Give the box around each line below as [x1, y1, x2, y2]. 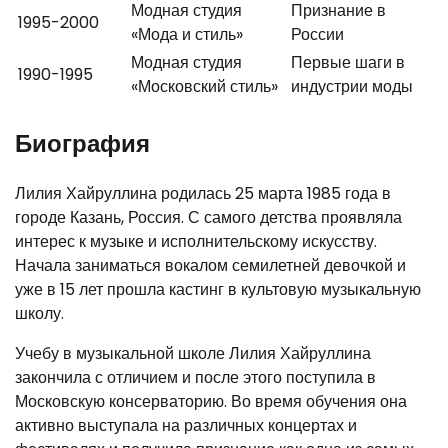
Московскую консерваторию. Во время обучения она [15, 389, 407, 413]
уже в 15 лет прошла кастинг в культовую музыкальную [15, 277, 421, 301]
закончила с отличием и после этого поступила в [15, 365, 376, 389]
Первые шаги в [291, 50, 405, 74]
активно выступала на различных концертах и [15, 413, 357, 437]
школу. [15, 301, 64, 325]
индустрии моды [291, 74, 413, 98]
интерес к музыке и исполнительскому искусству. [15, 229, 377, 253]
